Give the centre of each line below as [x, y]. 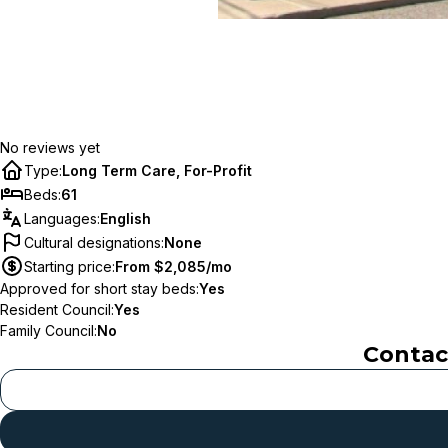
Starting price [68, 266]
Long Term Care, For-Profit [157, 170]
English [125, 218]
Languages [60, 218]
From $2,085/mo [173, 266]
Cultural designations [92, 242]
